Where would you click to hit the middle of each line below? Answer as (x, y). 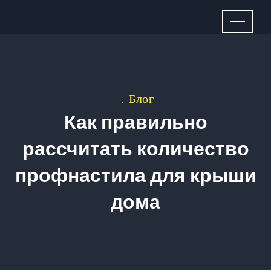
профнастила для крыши (135, 175)
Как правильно (135, 122)
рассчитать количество (135, 149)
